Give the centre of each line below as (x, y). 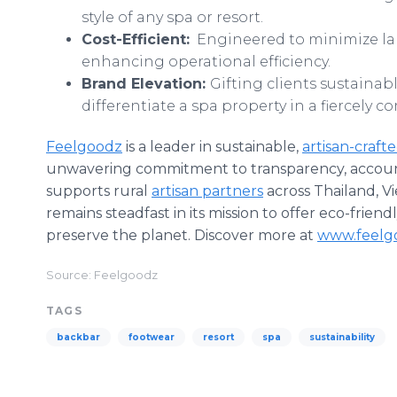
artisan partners (207, 191)
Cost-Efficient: (136, 39)
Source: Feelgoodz (102, 275)
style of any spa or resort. (172, 17)
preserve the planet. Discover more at (182, 235)
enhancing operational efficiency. (206, 62)
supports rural (99, 191)
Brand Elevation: (146, 84)
